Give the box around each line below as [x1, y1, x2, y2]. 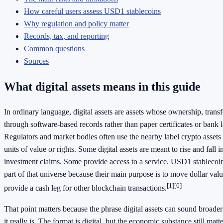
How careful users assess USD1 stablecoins [24, 6, 161, 15]
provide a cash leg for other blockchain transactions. [4, 184, 167, 193]
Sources [24, 56, 49, 65]
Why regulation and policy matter [24, 19, 129, 28]
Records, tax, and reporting [24, 31, 109, 40]
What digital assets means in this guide [4, 80, 201, 93]
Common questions [24, 44, 85, 53]
